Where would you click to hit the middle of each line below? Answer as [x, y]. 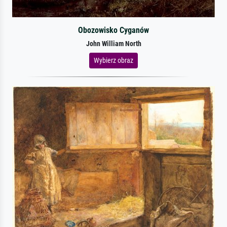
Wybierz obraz [113, 60]
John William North [113, 44]
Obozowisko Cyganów [113, 30]
